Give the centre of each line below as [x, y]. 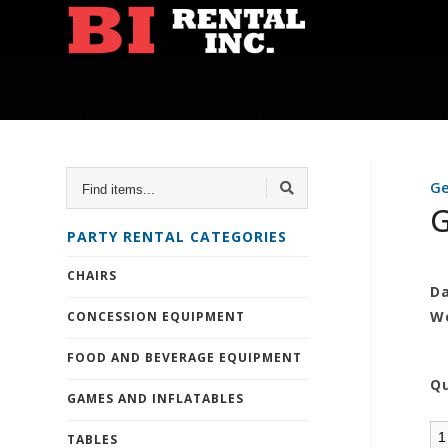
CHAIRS [92, 275]
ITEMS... [110, 189]
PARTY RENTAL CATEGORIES [177, 236]
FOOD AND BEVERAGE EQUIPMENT [185, 357]
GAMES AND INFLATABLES [156, 398]
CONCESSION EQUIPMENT [156, 316]
